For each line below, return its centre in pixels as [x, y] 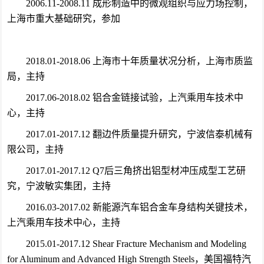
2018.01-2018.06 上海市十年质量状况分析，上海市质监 [139, 61]
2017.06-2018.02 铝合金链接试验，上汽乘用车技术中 [134, 98]
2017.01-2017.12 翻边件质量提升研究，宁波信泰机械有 [139, 134]
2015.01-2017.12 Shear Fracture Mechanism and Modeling [136, 244]
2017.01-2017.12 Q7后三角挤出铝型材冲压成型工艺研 [136, 171]
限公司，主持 [35, 149]
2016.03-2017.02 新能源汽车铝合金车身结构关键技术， [139, 207]
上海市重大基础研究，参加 [63, 19]
